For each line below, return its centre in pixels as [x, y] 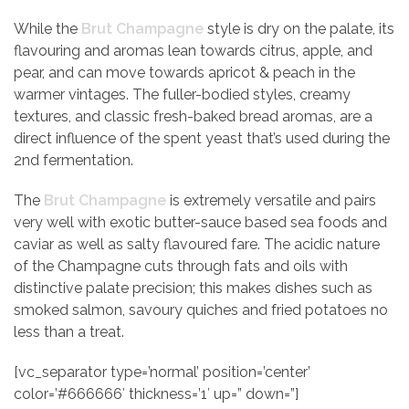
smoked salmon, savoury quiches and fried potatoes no [201, 310]
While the [47, 29]
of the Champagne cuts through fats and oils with [181, 266]
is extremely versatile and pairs [271, 200]
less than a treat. [69, 332]
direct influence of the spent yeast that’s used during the [202, 138]
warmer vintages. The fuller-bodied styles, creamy [182, 94]
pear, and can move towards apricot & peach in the [184, 73]
